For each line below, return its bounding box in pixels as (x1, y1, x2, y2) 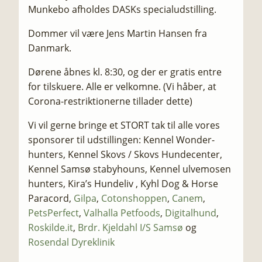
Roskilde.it (28, 221, 73, 234)
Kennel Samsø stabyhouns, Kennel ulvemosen (28, 163, 231, 175)
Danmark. (28, 42, 71, 54)
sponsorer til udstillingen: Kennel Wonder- (28, 133, 215, 146)
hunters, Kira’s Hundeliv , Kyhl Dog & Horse (28, 177, 218, 190)
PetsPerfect (28, 206, 79, 219)
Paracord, (28, 192, 74, 205)
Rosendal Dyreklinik (28, 236, 115, 249)
